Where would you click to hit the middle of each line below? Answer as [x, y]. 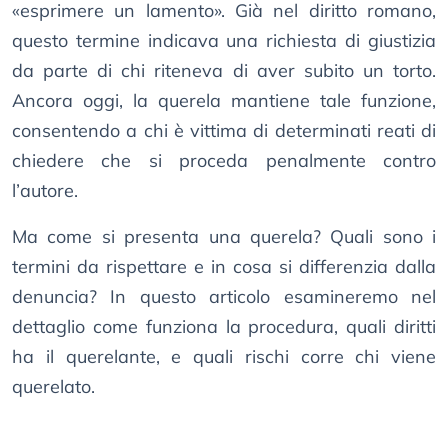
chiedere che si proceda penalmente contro [224, 161]
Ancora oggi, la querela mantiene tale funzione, [224, 101]
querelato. [53, 387]
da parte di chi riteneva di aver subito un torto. [224, 71]
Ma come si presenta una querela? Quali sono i [224, 237]
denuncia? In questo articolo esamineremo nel [224, 297]
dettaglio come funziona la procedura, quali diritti [224, 327]
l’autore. [45, 191]
